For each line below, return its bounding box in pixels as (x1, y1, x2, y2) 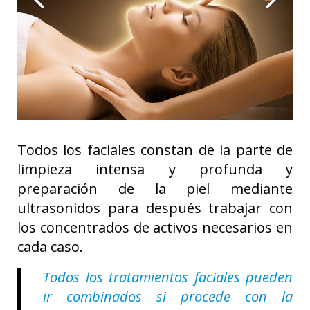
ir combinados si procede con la (43, 287, 293, 307)
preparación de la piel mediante (17, 179, 293, 199)
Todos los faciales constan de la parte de (17, 140, 293, 160)
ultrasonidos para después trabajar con (17, 199, 293, 218)
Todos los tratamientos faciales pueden (43, 268, 293, 287)
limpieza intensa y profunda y (17, 160, 293, 179)
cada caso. (17, 237, 83, 257)
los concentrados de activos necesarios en (17, 218, 293, 237)
